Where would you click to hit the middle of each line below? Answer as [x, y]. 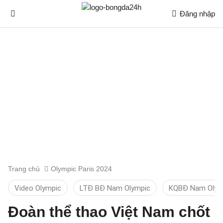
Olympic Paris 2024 [81, 169]
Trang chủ [24, 169]
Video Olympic [38, 188]
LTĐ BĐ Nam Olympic [115, 188]
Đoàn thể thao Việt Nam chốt [109, 212]
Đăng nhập [197, 14]
